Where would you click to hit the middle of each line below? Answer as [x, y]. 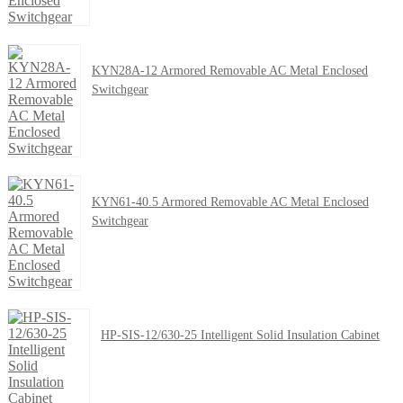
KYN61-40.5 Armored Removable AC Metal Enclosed [230, 202]
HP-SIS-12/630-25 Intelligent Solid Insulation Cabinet [240, 336]
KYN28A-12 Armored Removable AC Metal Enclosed [229, 71]
